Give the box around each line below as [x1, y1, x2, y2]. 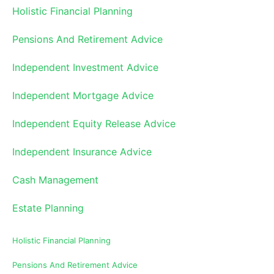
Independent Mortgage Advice [12, 89, 154, 102]
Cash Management [12, 174, 98, 187]
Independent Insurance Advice [12, 146, 152, 158]
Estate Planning [12, 202, 84, 215]
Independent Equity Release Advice [12, 117, 176, 130]
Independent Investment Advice [12, 61, 158, 74]
